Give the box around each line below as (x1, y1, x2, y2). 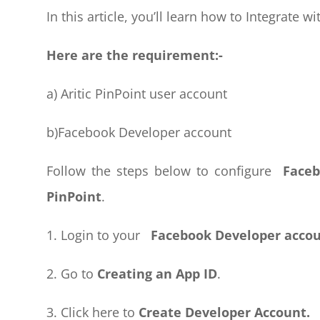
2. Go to (46, 264, 97, 282)
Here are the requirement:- (46, 46, 223, 64)
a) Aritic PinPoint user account (46, 84, 227, 102)
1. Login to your (46, 226, 147, 244)
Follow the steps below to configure (46, 161, 277, 179)
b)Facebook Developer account (46, 123, 231, 141)
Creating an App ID (96, 264, 217, 282)
